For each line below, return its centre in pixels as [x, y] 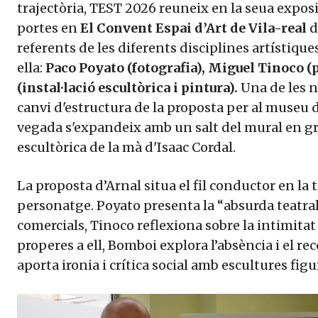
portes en [49, 28]
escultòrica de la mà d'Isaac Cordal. [128, 148]
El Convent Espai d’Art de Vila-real [193, 28]
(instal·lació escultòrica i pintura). [127, 88]
